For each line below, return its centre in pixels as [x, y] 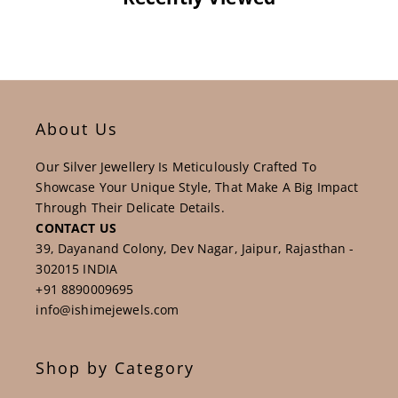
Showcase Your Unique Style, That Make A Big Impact [197, 187]
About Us [77, 128]
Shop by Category [115, 367]
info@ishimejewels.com [107, 309]
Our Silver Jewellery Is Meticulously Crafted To [176, 166]
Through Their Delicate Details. [130, 207]
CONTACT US [76, 227]
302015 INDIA [77, 268]
